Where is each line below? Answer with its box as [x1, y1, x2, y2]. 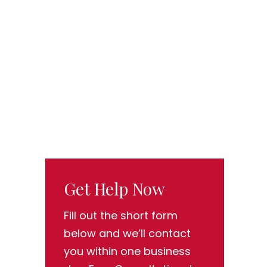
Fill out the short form [64, 208, 178, 223]
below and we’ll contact [64, 226, 191, 241]
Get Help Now [64, 178, 165, 200]
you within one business [64, 244, 191, 259]
